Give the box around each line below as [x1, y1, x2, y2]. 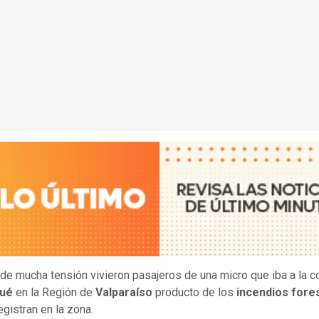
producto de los [155, 286, 236, 300]
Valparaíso [95, 286, 155, 300]
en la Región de [16, 286, 95, 300]
